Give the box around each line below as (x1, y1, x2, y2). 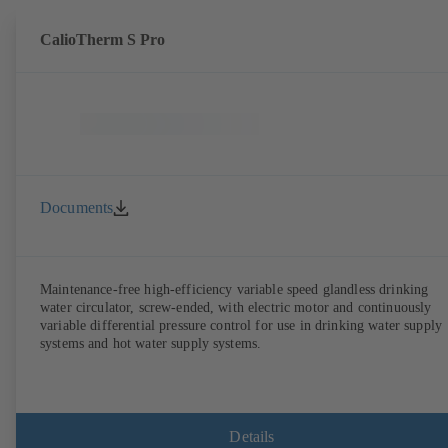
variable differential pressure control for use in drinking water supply (40, 318, 442, 334)
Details (229, 428, 275, 446)
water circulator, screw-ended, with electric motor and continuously (40, 300, 432, 316)
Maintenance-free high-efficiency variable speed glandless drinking (40, 282, 429, 298)
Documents (40, 199, 114, 217)
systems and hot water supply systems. (40, 336, 262, 352)
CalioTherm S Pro (40, 30, 165, 50)
